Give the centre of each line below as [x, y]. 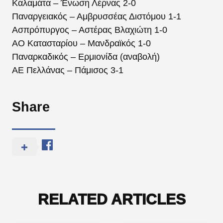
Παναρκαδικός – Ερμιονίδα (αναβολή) [86, 56]
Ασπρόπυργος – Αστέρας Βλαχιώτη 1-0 [90, 30]
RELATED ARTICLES [111, 200]
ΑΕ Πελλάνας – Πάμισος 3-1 [68, 70]
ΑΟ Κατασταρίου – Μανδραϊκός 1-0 [81, 43]
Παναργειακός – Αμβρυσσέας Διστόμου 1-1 [97, 16]
